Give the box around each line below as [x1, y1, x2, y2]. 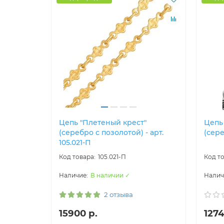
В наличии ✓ [90, 171, 130, 179]
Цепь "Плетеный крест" [59, 118, 146, 127]
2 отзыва [104, 190, 133, 199]
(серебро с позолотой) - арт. [59, 128, 163, 137]
